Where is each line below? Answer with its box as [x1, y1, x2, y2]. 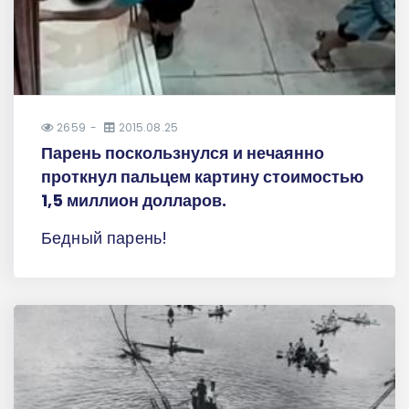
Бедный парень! [41, 225, 168, 249]
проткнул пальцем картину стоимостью [41, 164, 363, 188]
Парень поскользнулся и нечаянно [41, 141, 324, 164]
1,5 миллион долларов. [41, 188, 226, 212]
